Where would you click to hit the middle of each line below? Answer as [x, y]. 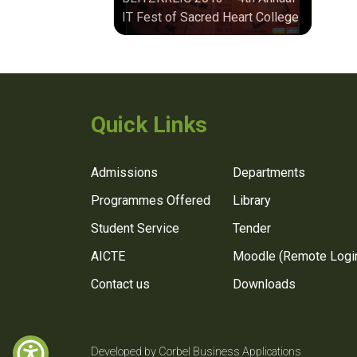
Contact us [120, 284]
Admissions [124, 172]
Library [252, 200]
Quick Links [149, 125]
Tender [252, 228]
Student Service [135, 228]
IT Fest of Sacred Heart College [210, 18]
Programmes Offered [151, 200]
